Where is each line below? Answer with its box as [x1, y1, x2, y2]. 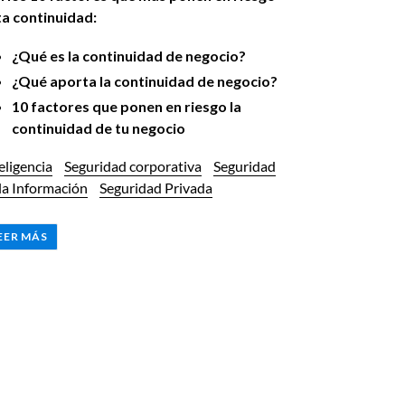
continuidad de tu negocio [11, 119, 185, 137]
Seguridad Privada [99, 178, 212, 196]
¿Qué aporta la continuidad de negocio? [11, 72, 278, 90]
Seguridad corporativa [63, 156, 202, 174]
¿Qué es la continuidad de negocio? [11, 47, 246, 65]
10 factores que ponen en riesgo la [11, 98, 241, 116]
